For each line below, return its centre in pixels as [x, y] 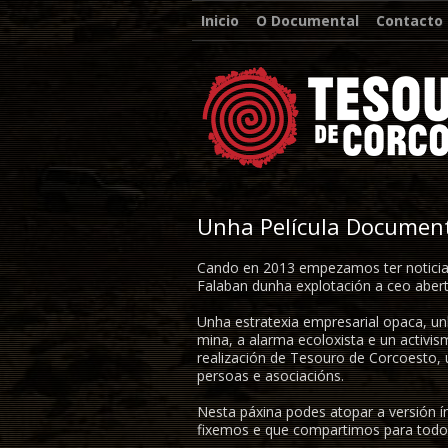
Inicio [220, 20]
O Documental [307, 20]
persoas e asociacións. [270, 375]
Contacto [409, 20]
